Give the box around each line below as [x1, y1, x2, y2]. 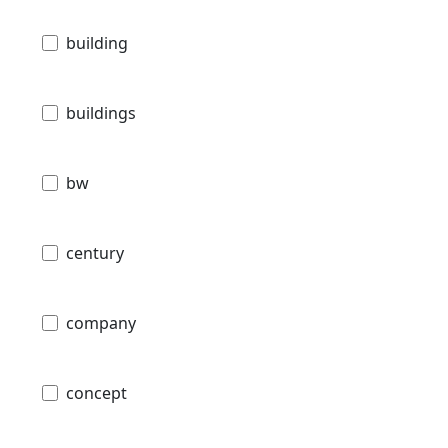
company [66, 311, 136, 334]
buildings [66, 101, 136, 124]
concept [66, 381, 127, 404]
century [66, 241, 124, 264]
